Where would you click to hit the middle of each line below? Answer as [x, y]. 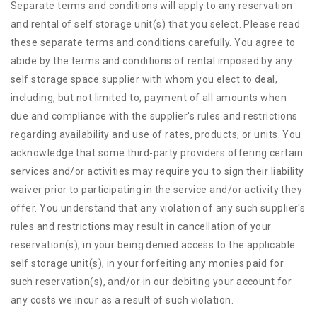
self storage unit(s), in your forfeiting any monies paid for [148, 263]
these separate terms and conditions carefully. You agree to [153, 42]
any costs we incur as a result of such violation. [122, 300]
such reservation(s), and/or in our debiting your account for [151, 282]
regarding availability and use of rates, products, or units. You [156, 134]
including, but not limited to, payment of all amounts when [149, 98]
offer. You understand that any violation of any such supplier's [158, 208]
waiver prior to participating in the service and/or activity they [157, 190]
